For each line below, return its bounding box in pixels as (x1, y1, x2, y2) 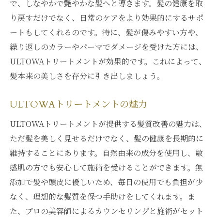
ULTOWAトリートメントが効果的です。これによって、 (10, 56, 206, 67)
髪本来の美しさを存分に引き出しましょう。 (10, 70, 165, 81)
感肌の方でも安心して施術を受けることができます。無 (10, 162, 203, 173)
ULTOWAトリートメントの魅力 (10, 98, 147, 111)
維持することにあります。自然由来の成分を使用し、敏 (10, 147, 203, 158)
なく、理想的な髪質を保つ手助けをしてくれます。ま (10, 191, 195, 202)
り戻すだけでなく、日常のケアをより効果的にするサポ (10, 12, 203, 23)
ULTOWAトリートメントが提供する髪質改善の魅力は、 (10, 118, 207, 129)
